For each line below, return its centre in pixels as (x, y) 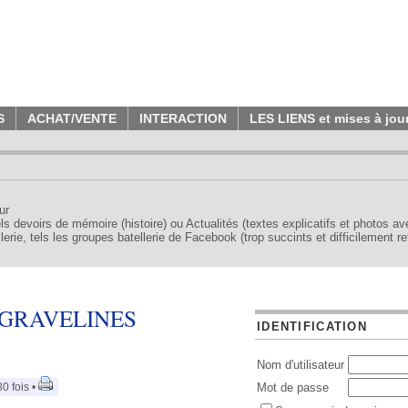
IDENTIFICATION (312, 326)
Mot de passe (293, 388)
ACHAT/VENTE (72, 118)
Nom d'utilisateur (301, 365)
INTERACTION (183, 118)
